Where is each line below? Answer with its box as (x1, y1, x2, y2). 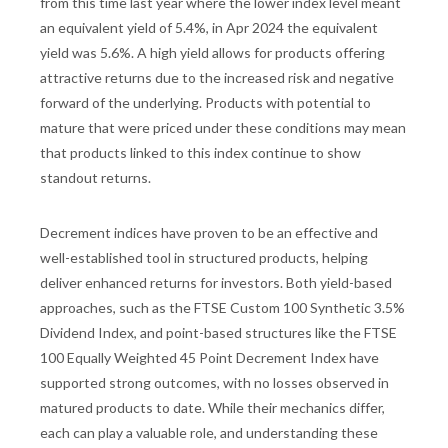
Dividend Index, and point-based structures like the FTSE (40, 324, 397, 342)
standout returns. (40, 169, 151, 187)
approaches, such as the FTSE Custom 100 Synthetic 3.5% (40, 299, 405, 317)
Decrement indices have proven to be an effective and (40, 224, 378, 242)
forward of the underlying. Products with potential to (40, 94, 371, 112)
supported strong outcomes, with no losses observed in (40, 374, 389, 392)
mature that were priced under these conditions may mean (40, 119, 406, 137)
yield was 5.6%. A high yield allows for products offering (40, 44, 385, 62)
